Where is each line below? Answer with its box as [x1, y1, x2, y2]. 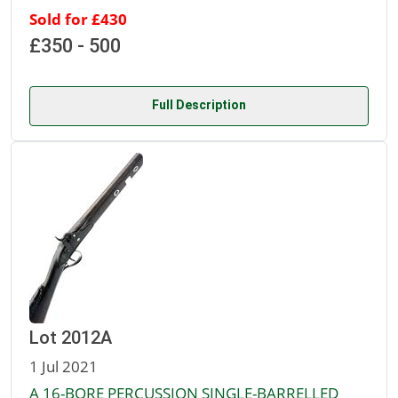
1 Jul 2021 [29, 355, 98, 378]
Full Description [152, 98, 246, 113]
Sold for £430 [29, 8, 127, 30]
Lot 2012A [29, 327, 112, 349]
